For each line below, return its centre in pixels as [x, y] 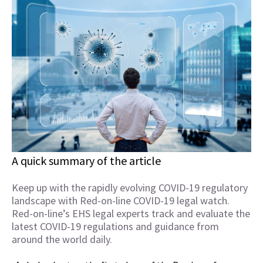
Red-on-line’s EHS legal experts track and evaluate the [131, 214]
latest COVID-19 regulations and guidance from [115, 227]
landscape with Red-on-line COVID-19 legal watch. [121, 201]
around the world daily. [62, 240]
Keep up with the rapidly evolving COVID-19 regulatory [130, 188]
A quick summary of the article [86, 161]
